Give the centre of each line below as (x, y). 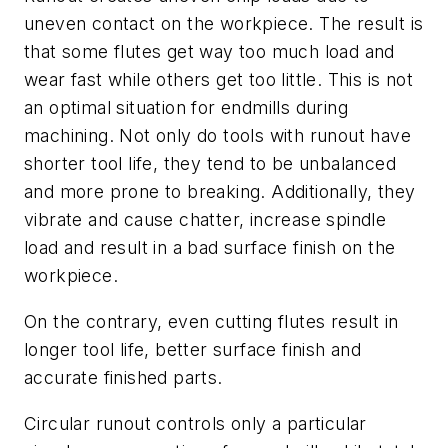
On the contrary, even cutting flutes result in (211, 321)
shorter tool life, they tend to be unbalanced (210, 164)
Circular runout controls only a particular (195, 423)
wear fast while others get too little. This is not (218, 80)
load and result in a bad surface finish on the (210, 248)
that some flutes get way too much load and (209, 52)
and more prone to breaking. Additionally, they (220, 192)
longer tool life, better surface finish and (193, 349)
